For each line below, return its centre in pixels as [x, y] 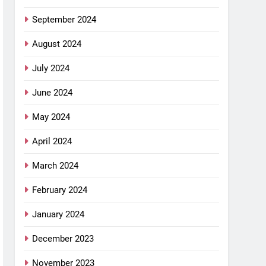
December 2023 [63, 238]
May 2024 [51, 117]
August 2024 [57, 44]
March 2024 [56, 165]
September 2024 [64, 19]
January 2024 [58, 214]
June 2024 [53, 92]
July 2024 [51, 68]
